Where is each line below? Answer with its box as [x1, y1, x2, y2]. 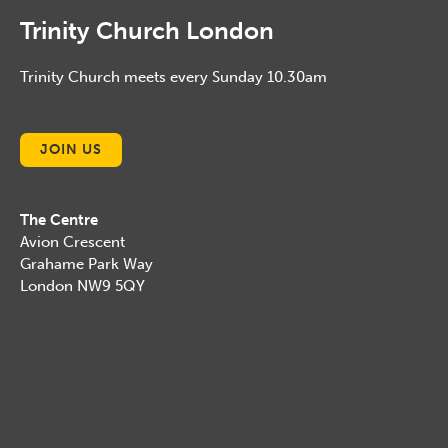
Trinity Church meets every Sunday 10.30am [20, 68, 327, 87]
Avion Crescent [20, 233, 125, 252]
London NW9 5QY [20, 277, 145, 296]
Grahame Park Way [20, 255, 153, 274]
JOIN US [40, 141, 102, 159]
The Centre [20, 211, 98, 230]
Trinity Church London [20, 16, 274, 46]
